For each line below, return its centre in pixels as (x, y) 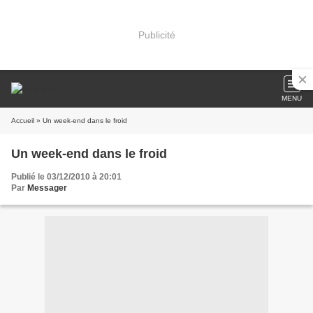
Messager (47, 188)
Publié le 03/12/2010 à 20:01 (66, 177)
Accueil (23, 121)
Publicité (156, 35)
